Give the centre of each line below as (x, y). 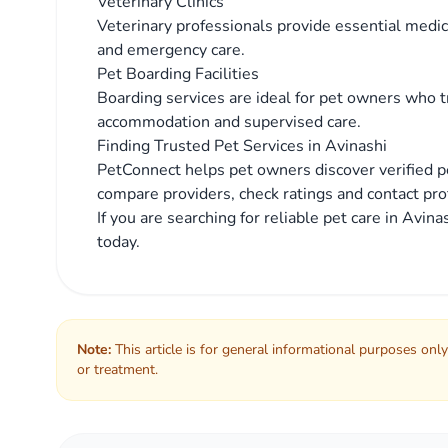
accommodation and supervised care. (229, 122)
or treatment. (117, 369)
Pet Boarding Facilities (178, 74)
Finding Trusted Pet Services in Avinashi (242, 146)
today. (118, 242)
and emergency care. (171, 50)
